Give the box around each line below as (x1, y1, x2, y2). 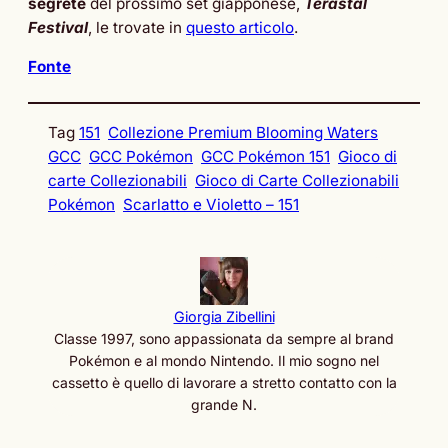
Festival (28, 17, 88, 37)
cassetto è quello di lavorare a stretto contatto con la (51, 374, 397, 392)
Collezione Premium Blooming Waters (108, 123, 378, 143)
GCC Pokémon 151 (201, 147, 330, 167)
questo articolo (186, 17, 294, 37)
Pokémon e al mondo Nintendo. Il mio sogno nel (69, 352, 379, 370)
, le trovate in (88, 17, 186, 37)
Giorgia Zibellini (173, 308, 275, 326)
